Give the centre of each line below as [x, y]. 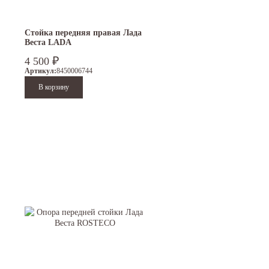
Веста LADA [48, 43]
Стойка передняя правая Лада [83, 33]
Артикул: [41, 71]
